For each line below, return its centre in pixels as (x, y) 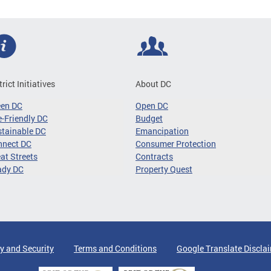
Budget (149, 118)
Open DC (152, 106)
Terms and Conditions (115, 248)
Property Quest (164, 169)
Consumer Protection (176, 144)
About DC (153, 84)
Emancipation (162, 131)
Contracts (154, 156)
